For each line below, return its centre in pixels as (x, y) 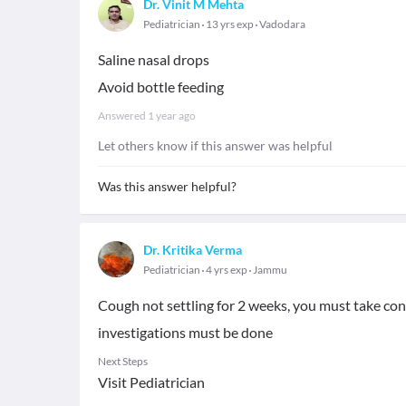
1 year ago (172, 116)
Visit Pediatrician (151, 382)
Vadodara (282, 24)
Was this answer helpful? (167, 186)
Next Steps (123, 361)
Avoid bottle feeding (161, 87)
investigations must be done (185, 332)
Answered (123, 116)
